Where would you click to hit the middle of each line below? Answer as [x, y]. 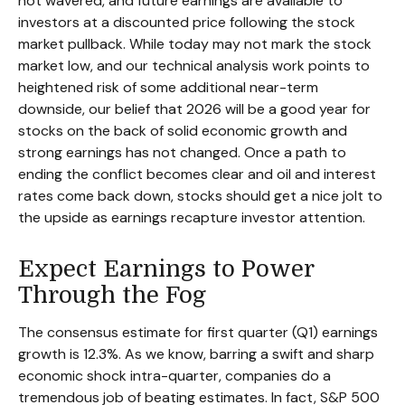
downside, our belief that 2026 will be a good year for [194, 109]
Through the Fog [112, 295]
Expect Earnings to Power [166, 269]
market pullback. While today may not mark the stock [195, 44]
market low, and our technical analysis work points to [194, 66]
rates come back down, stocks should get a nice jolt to [200, 196]
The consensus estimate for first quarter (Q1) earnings [198, 332]
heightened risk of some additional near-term [168, 87]
